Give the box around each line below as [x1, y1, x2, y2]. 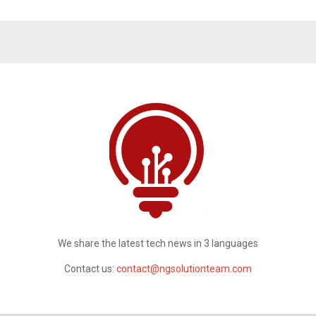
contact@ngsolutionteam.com [116, 262, 252, 274]
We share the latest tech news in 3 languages [58, 237, 258, 249]
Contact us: [64, 262, 116, 274]
